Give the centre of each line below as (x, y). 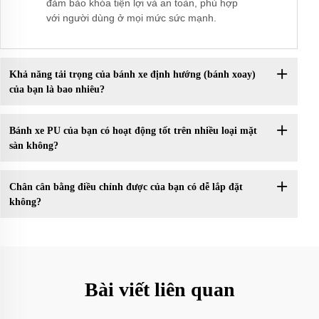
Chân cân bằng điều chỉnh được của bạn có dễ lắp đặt (126, 187)
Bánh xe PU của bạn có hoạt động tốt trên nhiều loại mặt (133, 130)
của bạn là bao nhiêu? (57, 89)
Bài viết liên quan (159, 290)
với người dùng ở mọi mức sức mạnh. (131, 18)
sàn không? (33, 145)
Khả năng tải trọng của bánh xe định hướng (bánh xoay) (132, 74)
